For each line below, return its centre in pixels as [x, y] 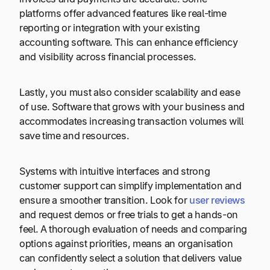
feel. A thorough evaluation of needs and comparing [133, 229]
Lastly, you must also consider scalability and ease [130, 92]
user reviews [217, 200]
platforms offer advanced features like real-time [123, 14]
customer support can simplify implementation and [130, 185]
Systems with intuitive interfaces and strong [115, 171]
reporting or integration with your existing [110, 28]
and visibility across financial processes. [108, 57]
